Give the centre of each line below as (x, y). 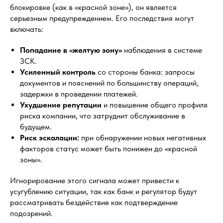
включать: (27, 29)
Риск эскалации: (50, 138)
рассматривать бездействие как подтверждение (94, 202)
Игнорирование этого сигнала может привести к (95, 180)
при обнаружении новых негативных (143, 138)
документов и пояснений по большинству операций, (109, 83)
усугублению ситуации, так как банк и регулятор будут (104, 191)
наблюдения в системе (162, 50)
